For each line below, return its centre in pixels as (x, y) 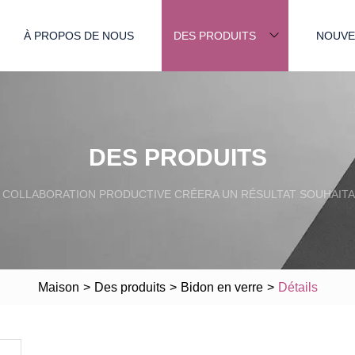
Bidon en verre (221, 287)
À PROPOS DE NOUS (79, 35)
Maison (58, 287)
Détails (298, 287)
